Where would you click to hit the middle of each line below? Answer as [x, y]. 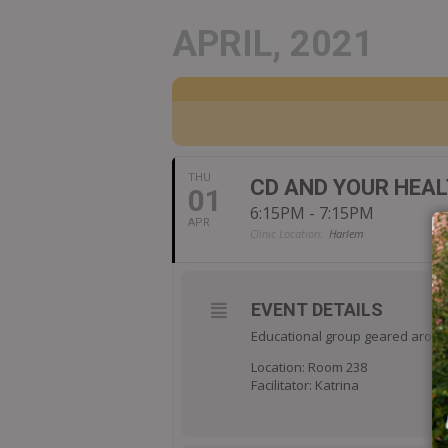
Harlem [346, 233]
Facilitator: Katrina [305, 385]
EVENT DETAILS [317, 309]
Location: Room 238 [309, 367]
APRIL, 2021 [273, 44]
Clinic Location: [286, 233]
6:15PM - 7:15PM [312, 213]
